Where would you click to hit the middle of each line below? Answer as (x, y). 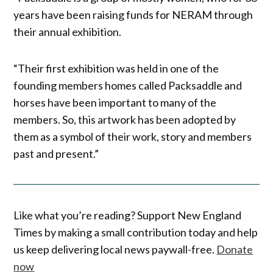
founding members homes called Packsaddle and (128, 85)
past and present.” (56, 153)
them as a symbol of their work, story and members (133, 136)
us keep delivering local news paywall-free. (115, 250)
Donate (235, 250)
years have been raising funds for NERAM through (133, 14)
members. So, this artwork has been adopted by (125, 119)
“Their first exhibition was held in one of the (116, 68)
